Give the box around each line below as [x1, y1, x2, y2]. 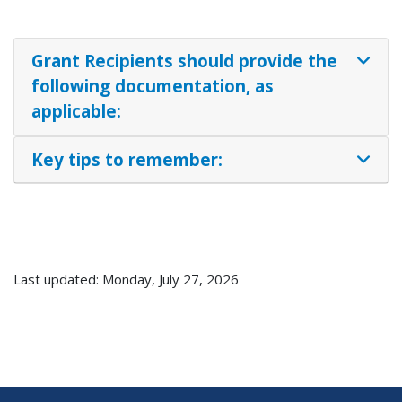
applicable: [31, 100, 121, 123]
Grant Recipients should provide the [31, 49, 337, 73]
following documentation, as [31, 74, 274, 98]
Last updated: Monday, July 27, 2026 [13, 270, 239, 289]
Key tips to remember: [31, 147, 223, 170]
